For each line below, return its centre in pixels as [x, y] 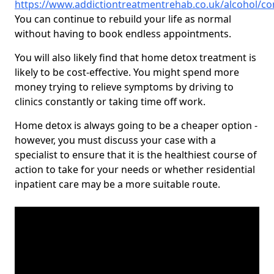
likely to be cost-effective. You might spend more [127, 72]
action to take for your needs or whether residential [135, 170]
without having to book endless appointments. [123, 34]
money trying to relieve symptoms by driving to [124, 87]
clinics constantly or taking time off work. [110, 102]
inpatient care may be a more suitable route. [117, 184]
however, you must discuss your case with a [115, 140]
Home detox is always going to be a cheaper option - [136, 126]
